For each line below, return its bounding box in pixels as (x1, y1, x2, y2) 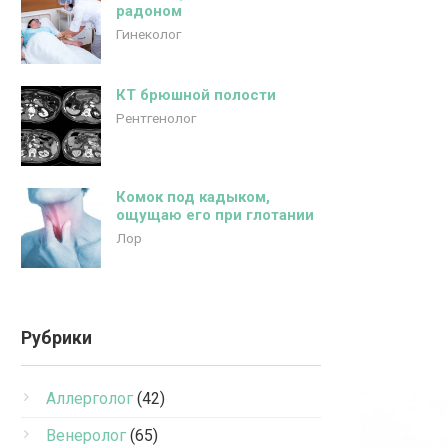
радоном (116, 2, 182, 20)
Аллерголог (46, 389, 133, 408)
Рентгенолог (116, 110, 196, 126)
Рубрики (21, 328, 92, 348)
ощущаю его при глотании (116, 206, 314, 224)
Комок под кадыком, (116, 188, 270, 206)
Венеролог (46, 426, 126, 445)
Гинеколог (116, 26, 181, 42)
